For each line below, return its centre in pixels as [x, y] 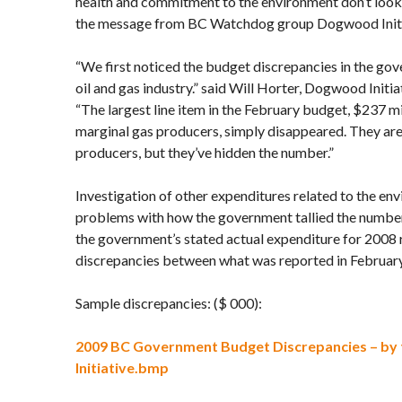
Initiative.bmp [122, 367]
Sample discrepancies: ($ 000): [169, 303]
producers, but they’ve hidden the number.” [205, 152]
